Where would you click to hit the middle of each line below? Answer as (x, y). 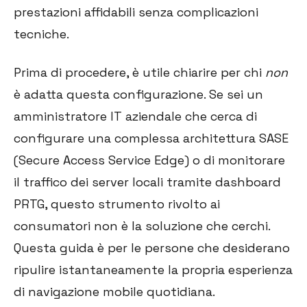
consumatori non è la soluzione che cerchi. (142, 225)
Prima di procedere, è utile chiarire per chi (139, 72)
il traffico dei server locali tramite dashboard (147, 182)
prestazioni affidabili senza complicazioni (136, 12)
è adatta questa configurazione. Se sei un (138, 94)
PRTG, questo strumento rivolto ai (117, 204)
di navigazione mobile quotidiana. (114, 291)
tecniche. (41, 34)
